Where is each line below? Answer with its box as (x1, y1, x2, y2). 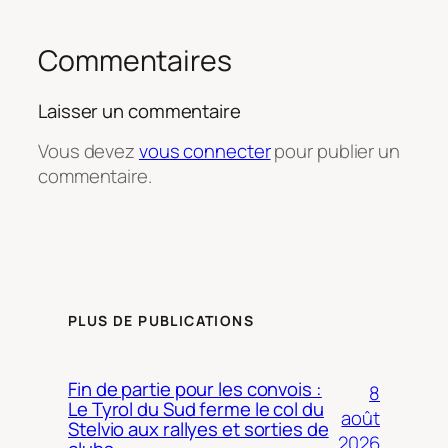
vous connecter (138, 138, 271, 165)
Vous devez (38, 138, 139, 165)
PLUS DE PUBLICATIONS (68, 311, 254, 331)
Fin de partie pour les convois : (68, 375, 322, 402)
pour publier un (270, 138, 400, 165)
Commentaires (38, 40, 232, 80)
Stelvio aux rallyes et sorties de (68, 415, 329, 442)
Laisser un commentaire (38, 97, 241, 124)
